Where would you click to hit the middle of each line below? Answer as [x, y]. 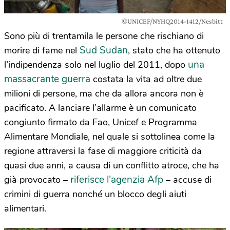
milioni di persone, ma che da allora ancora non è [104, 93]
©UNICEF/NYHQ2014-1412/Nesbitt [172, 21]
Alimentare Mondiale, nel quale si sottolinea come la [110, 137]
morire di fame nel [42, 50]
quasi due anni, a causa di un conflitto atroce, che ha [112, 165]
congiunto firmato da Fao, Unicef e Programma [101, 122]
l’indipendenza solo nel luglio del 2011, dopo [96, 65]
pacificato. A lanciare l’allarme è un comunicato [100, 108]
